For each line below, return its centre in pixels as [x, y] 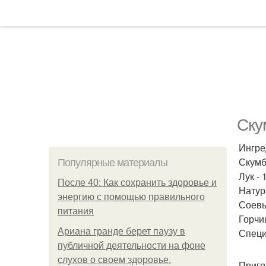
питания [76, 211]
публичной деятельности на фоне [132, 246]
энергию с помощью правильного [131, 197]
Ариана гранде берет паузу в [121, 231]
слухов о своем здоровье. [114, 260]
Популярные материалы [113, 163]
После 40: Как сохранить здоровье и [137, 183]
